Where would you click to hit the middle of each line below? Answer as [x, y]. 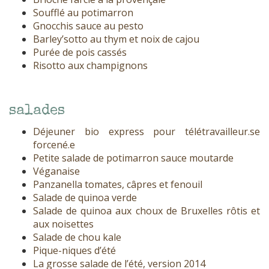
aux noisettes [63, 224]
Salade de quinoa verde [85, 198]
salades [37, 111]
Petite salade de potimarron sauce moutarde [133, 158]
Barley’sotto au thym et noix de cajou [116, 39]
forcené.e [54, 145]
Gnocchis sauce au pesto [88, 26]
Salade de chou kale [77, 237]
